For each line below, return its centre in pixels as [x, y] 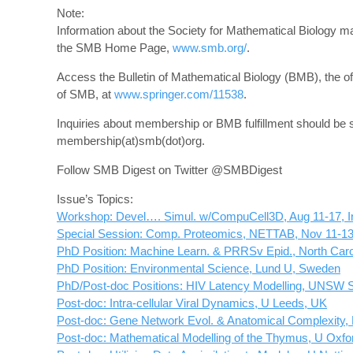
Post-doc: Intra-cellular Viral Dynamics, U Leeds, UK [192, 303]
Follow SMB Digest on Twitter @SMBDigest [169, 170]
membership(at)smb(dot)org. [131, 141]
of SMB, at [85, 94]
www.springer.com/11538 [179, 94]
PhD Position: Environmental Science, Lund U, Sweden [199, 268]
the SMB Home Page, [115, 48]
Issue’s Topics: [95, 199]
